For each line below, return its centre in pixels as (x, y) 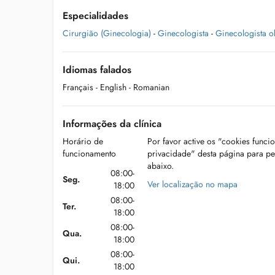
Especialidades (95, 16)
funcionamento (89, 153)
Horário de (83, 141)
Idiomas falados (97, 70)
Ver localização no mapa (192, 184)
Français (78, 87)
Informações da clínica (112, 124)
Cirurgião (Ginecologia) (107, 33)
